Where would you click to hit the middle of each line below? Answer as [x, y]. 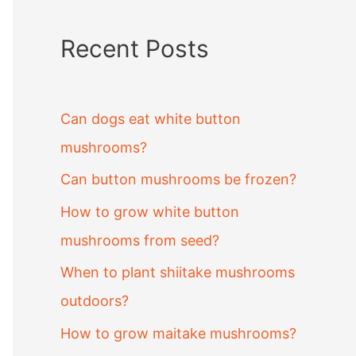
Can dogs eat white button [151, 118]
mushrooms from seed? [140, 240]
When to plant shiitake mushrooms [178, 273]
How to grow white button [150, 211]
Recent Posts [135, 49]
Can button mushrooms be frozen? [178, 180]
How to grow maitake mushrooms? [178, 333]
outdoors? [95, 301]
